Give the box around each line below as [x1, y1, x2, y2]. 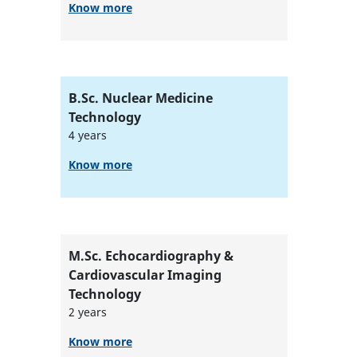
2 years [68, 304, 107, 320]
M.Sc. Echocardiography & [68, 246, 233, 265]
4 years [68, 127, 107, 143]
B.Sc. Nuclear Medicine [68, 89, 213, 108]
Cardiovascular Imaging [68, 265, 222, 284]
